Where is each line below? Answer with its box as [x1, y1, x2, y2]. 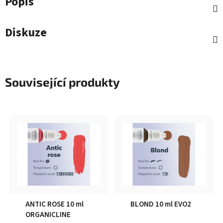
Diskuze [5, 24, 47, 42]
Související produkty [5, 75, 120, 90]
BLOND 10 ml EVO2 [130, 199, 191, 210]
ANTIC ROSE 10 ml [25, 199, 84, 210]
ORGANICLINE [25, 209, 71, 220]
